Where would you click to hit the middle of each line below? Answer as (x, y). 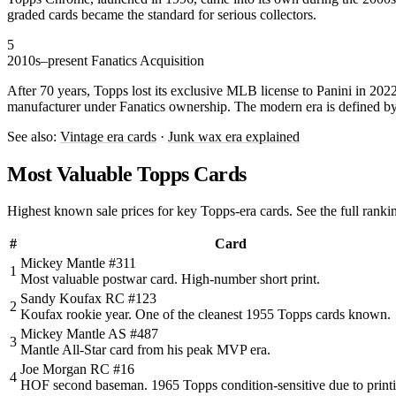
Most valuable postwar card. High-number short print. (170, 279)
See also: (34, 137)
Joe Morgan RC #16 (77, 369)
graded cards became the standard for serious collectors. (162, 15)
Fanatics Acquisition (148, 61)
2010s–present (47, 61)
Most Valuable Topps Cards (127, 175)
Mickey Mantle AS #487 (89, 334)
